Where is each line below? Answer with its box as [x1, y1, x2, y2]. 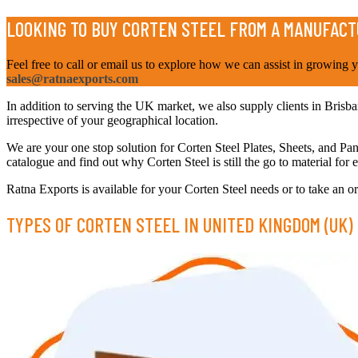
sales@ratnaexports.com [6, 71, 138, 86]
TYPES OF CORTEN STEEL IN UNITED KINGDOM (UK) [6, 213, 353, 237]
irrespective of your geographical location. [6, 113, 218, 127]
